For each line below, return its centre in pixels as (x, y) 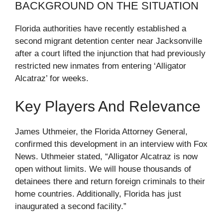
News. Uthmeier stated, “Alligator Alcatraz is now (106, 156)
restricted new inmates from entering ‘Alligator (101, 66)
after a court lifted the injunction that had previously (110, 54)
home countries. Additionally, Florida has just (98, 194)
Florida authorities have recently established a (101, 29)
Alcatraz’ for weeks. (52, 79)
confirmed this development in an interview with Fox (111, 144)
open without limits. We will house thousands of (103, 169)
